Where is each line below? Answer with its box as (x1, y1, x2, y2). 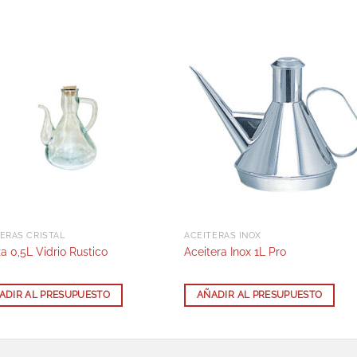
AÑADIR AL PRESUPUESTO (197, 289, 323, 301)
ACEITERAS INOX (184, 230, 261, 241)
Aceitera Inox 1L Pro (184, 244, 287, 258)
